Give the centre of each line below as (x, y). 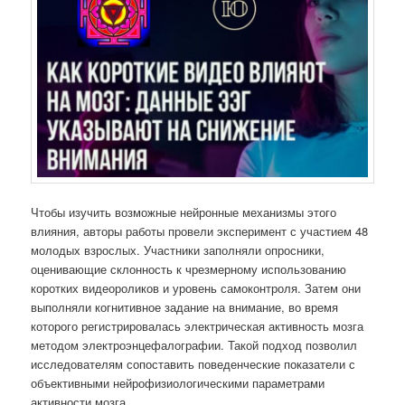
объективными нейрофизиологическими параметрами (178, 383)
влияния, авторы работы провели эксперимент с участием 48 (200, 231)
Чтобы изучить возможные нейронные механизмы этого (184, 212)
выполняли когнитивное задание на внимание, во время (185, 307)
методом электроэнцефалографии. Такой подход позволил (194, 345)
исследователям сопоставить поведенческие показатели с (193, 364)
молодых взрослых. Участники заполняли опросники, (178, 250)
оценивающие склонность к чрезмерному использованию (189, 269)
